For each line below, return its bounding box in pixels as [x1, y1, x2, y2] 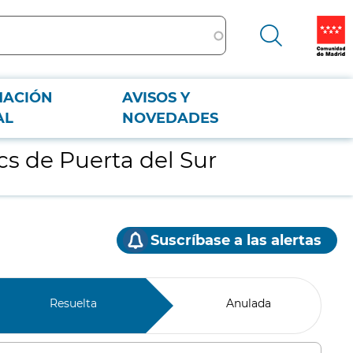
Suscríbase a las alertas [150, 232, 321, 249]
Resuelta [49, 296, 97, 310]
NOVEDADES [122, 110, 219, 127]
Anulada [226, 296, 272, 310]
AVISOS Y [122, 89, 191, 106]
